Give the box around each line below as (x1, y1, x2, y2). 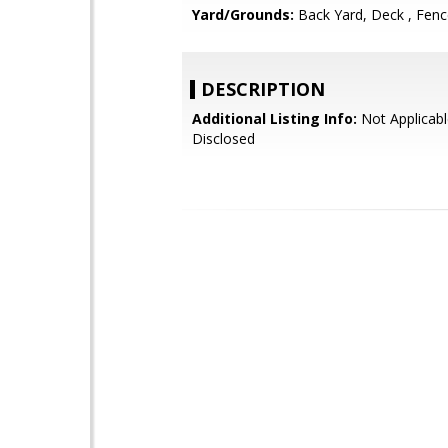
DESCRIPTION (201, 77, 325, 101)
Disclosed (192, 129, 255, 148)
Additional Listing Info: (192, 109, 357, 128)
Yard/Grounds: (192, 5, 294, 24)
